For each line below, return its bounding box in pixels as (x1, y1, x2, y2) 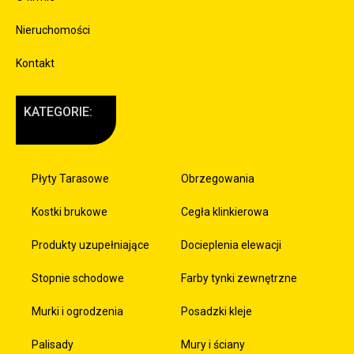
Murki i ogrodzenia (32, 304, 123, 318)
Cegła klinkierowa (181, 205, 269, 218)
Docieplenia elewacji (181, 238, 281, 251)
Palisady (32, 337, 73, 351)
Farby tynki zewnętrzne (181, 271, 297, 284)
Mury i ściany (181, 337, 245, 351)
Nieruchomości (16, 23, 90, 36)
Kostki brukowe (32, 205, 107, 218)
